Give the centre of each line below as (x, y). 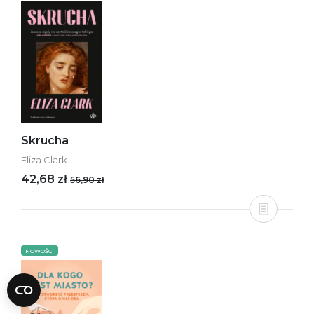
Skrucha (45, 141)
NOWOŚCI (40, 251)
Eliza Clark (44, 160)
